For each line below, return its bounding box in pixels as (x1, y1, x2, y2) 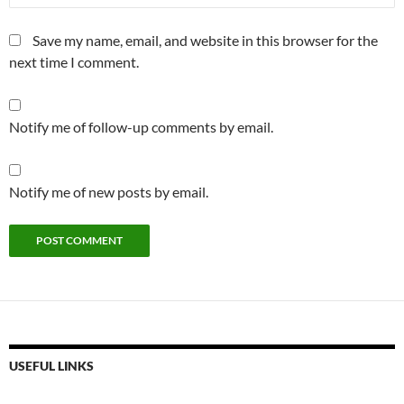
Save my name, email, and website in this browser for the (32, 32, 378, 50)
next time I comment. (9, 53, 139, 71)
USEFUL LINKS (9, 358, 94, 374)
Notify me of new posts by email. (9, 183, 208, 201)
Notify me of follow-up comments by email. (9, 118, 273, 136)
